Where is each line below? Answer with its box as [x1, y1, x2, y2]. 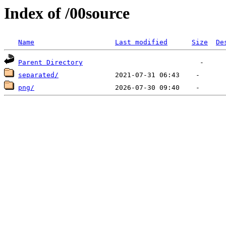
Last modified [115, 38, 167, 46]
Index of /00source [4, 4, 130, 22]
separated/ [18, 71, 59, 79]
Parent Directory [18, 59, 83, 67]
